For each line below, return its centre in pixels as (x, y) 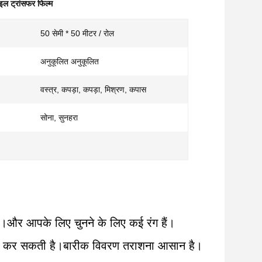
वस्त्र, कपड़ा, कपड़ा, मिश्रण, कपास (93, 89)
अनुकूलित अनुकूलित (70, 61)
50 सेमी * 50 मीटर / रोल (77, 33)
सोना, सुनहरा (59, 118)
